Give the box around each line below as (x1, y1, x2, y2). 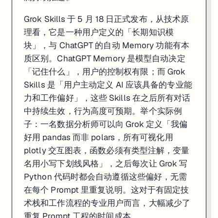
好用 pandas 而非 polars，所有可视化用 (24, 131, 173, 143)
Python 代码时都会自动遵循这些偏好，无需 (24, 171, 187, 182)
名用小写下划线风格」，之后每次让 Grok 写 (24, 158, 188, 169)
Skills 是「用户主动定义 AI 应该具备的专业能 (24, 79, 192, 90)
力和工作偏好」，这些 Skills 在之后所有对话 (24, 92, 191, 103)
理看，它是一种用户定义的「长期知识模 (24, 26, 174, 37)
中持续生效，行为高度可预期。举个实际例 (24, 105, 182, 116)
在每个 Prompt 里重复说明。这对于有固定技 (24, 184, 189, 195)
